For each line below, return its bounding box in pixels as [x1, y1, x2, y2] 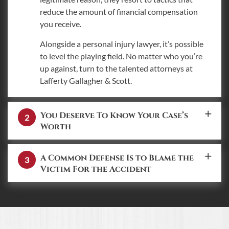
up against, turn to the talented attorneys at [40, 63, 193, 73]
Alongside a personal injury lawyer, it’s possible [40, 38, 203, 49]
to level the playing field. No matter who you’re [40, 51, 202, 61]
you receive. [40, 18, 81, 29]
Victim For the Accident [40, 163, 151, 175]
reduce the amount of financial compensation [40, 6, 198, 16]
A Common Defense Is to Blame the [40, 152, 194, 164]
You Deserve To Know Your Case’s [40, 109, 188, 121]
